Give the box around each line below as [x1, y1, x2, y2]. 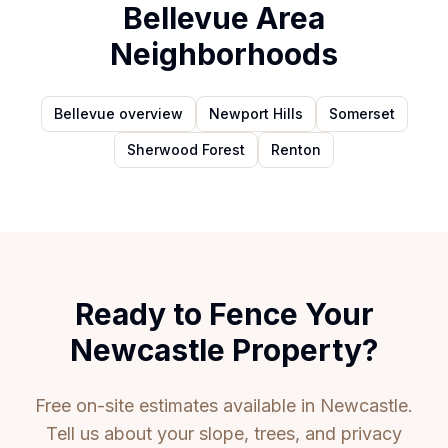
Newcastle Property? [70, 332, 378, 368]
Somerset [328, 105, 395, 122]
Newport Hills [208, 105, 303, 122]
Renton [271, 141, 321, 158]
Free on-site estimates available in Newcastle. [35, 395, 413, 416]
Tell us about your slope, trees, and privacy [46, 423, 402, 444]
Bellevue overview [53, 105, 183, 122]
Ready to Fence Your [74, 296, 374, 332]
